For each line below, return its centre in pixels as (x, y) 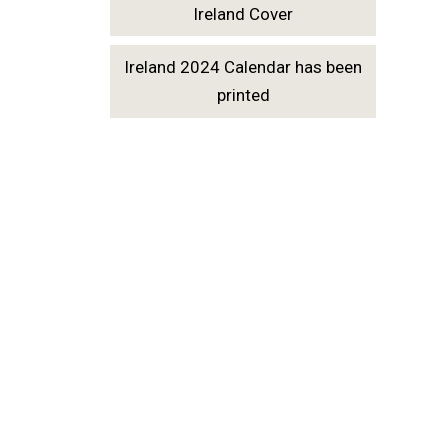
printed (243, 95)
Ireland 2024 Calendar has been (243, 67)
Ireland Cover (243, 13)
